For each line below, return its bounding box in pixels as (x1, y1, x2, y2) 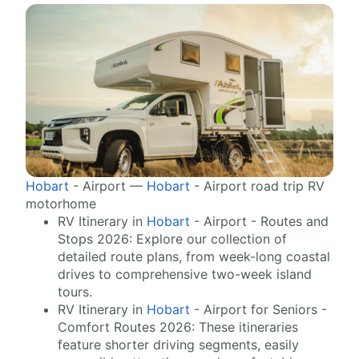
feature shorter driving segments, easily (58, 337, 299, 353)
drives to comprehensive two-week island (58, 266, 312, 283)
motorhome (26, 196, 96, 212)
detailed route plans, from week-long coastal (58, 248, 330, 265)
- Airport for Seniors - (190, 301, 327, 318)
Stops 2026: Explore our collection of (58, 231, 287, 248)
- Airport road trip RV (190, 178, 325, 195)
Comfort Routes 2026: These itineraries (58, 319, 298, 336)
